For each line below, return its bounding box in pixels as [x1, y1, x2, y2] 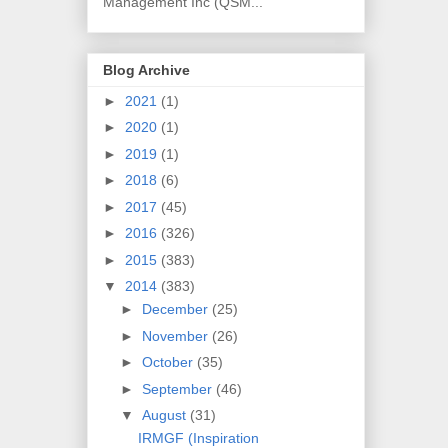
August [141, 407, 190, 424]
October [141, 354, 197, 371]
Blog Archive [103, 61, 190, 78]
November [141, 327, 212, 344]
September [141, 380, 216, 397]
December [141, 301, 212, 318]
